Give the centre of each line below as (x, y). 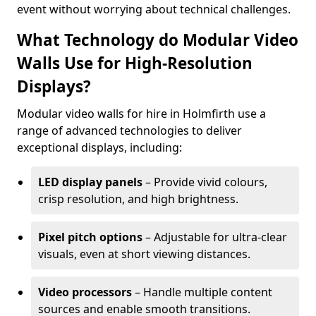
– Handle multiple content (202, 292)
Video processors (85, 292)
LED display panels (90, 182)
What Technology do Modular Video (158, 40)
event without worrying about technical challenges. (154, 9)
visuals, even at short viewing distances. (144, 254)
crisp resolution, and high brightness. (138, 199)
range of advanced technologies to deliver (129, 130)
